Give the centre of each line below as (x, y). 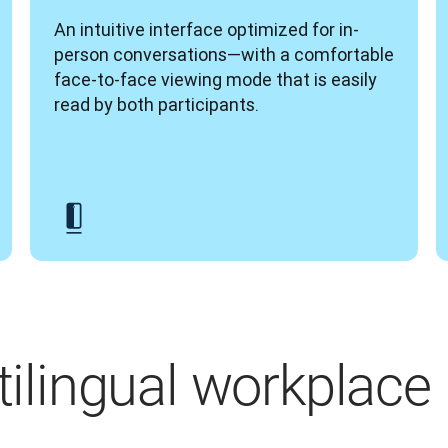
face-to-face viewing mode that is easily (215, 79)
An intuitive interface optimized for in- (206, 29)
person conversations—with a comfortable (224, 54)
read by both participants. (156, 104)
